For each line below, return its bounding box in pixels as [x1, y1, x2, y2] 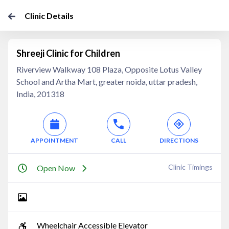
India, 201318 [16, 89, 64, 99]
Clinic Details [25, 11, 74, 20]
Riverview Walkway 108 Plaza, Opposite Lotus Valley [16, 64, 202, 74]
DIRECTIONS [159, 136, 198, 144]
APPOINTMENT [31, 136, 79, 144]
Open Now [37, 163, 75, 173]
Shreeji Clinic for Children [16, 48, 120, 59]
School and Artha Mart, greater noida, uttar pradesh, [16, 77, 197, 86]
